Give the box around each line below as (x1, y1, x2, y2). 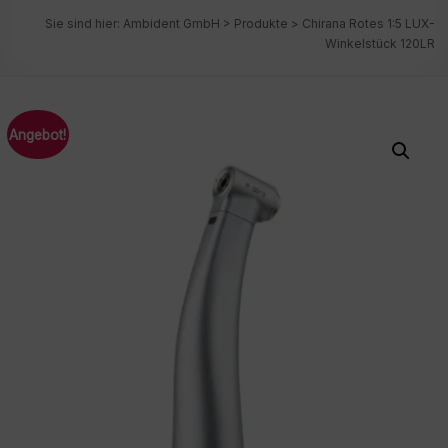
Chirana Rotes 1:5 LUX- (301, 15, 435, 31)
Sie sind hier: (44, 15, 123, 31)
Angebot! (9, 126, 67, 143)
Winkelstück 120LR (324, 35, 435, 51)
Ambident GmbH (122, 15, 220, 31)
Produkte (233, 15, 288, 31)
